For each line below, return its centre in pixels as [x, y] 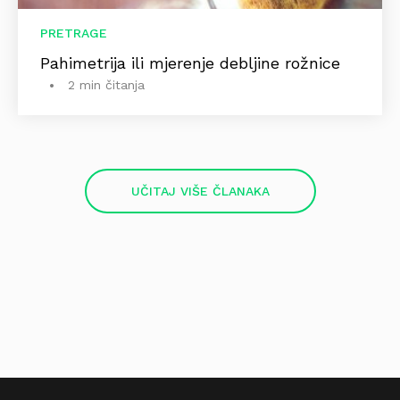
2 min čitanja [106, 84]
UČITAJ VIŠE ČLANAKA [200, 191]
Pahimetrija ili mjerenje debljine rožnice [190, 62]
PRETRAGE [74, 33]
